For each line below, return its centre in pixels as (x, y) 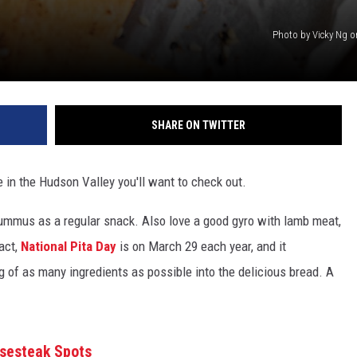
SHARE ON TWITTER (198, 126)
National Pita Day (69, 247)
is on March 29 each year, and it (201, 247)
